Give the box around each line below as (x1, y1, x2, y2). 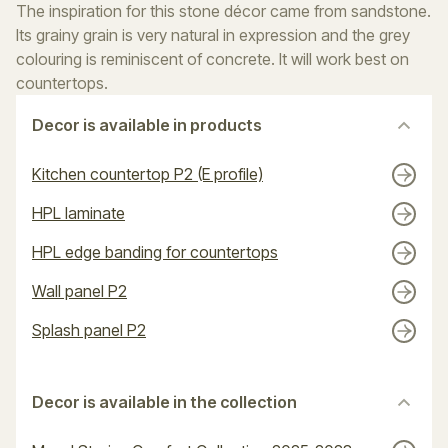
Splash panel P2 (32, 320, 146, 340)
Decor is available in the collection (32, 392, 297, 412)
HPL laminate (32, 203, 125, 223)
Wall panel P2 (32, 281, 127, 301)
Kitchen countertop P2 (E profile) (32, 164, 263, 184)
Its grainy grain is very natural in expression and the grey (16, 25, 410, 45)
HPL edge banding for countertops (32, 242, 278, 262)
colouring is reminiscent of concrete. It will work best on (16, 49, 409, 69)
